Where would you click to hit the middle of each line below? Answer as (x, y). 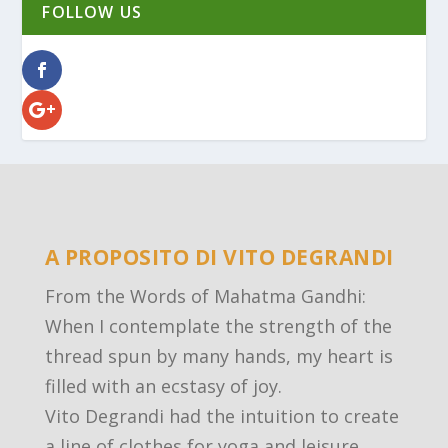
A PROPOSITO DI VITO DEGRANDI (219, 256)
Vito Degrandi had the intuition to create (221, 415)
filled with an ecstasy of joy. (163, 385)
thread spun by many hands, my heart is (218, 355)
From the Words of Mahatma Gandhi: (205, 295)
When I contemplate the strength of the (218, 325)
